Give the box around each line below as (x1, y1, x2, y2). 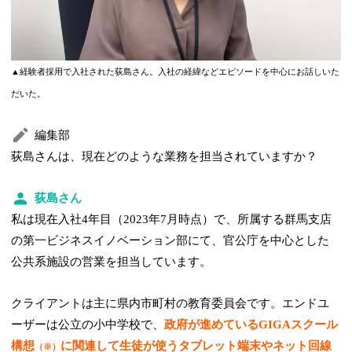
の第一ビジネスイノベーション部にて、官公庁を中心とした (11, 233, 330, 247)
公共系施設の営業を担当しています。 (11, 255, 212, 268)
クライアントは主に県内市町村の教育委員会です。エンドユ (11, 296, 330, 310)
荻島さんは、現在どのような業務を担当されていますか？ (11, 149, 318, 163)
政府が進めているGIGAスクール (164, 317, 339, 331)
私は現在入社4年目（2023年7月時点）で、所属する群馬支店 (11, 212, 332, 225)
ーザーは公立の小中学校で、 (11, 317, 165, 331)
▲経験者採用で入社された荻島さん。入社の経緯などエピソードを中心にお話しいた (11, 67, 340, 76)
